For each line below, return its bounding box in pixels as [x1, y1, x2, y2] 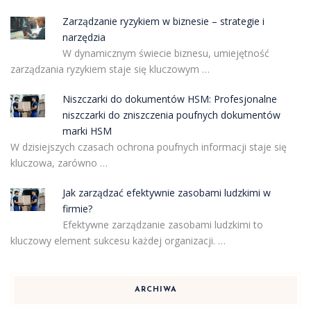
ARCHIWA [134, 285, 177, 294]
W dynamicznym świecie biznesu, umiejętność [62, 46, 269, 60]
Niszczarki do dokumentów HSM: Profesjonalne [62, 92, 277, 106]
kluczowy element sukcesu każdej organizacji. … [10, 233, 226, 247]
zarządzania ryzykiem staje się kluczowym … [10, 62, 210, 76]
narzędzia [62, 30, 106, 44]
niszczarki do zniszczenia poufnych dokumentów [62, 108, 280, 121]
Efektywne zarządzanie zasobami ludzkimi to [62, 217, 263, 231]
